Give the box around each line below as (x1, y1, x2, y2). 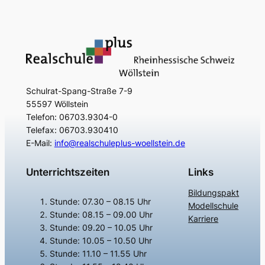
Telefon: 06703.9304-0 (25, 112, 118, 122)
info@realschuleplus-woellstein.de (54, 138, 185, 148)
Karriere (188, 214, 219, 224)
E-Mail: (25, 138, 54, 148)
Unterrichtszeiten (25, 166, 109, 179)
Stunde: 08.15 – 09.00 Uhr (49, 209, 153, 219)
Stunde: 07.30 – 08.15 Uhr (49, 196, 151, 206)
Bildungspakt (188, 188, 240, 198)
